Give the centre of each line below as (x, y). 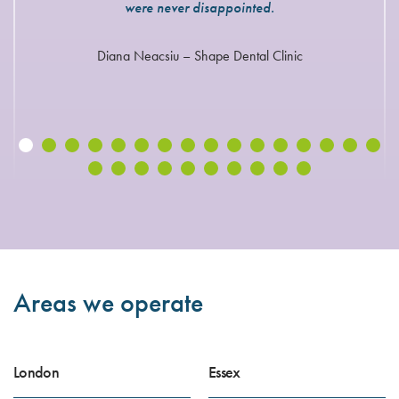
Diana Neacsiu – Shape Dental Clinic (199, 56)
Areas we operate (108, 303)
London (37, 372)
